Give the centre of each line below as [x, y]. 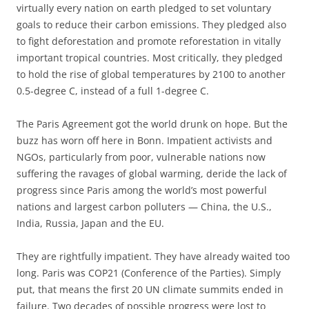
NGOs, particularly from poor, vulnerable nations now [141, 157]
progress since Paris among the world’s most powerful [142, 190]
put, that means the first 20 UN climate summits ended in [150, 290]
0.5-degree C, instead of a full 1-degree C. [113, 91]
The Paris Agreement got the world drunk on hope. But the [152, 124]
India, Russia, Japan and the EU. [90, 223]
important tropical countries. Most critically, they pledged [150, 58]
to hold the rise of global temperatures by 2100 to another [151, 74]
